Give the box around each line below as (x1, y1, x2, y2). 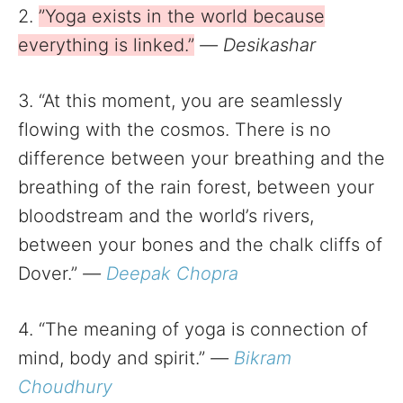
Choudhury (18, 376, 112, 399)
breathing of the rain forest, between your (18, 176, 374, 199)
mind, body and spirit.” (18, 347, 210, 370)
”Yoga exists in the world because (39, 5, 325, 28)
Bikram (234, 347, 291, 370)
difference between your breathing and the (18, 148, 385, 170)
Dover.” (18, 263, 83, 285)
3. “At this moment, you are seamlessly (18, 90, 343, 112)
